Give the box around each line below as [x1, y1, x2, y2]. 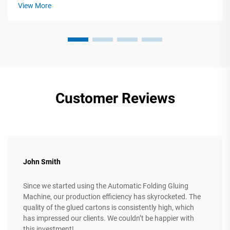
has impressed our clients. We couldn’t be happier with [23, 214, 194, 223]
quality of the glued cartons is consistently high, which [23, 203, 194, 212]
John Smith [23, 158, 61, 166]
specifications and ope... [18, 7, 95, 16]
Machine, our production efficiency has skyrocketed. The [23, 193, 201, 201]
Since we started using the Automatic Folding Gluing [23, 182, 188, 190]
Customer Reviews [55, 90, 175, 107]
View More [18, 2, 51, 10]
